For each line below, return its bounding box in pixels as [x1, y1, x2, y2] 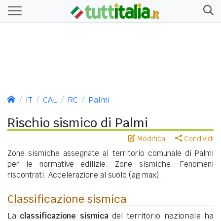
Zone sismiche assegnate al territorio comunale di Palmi [7, 148, 214, 158]
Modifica [135, 134, 165, 143]
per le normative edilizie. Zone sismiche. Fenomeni [7, 159, 214, 169]
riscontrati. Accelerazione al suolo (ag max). [7, 170, 161, 180]
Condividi [182, 134, 214, 143]
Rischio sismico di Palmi [7, 114, 148, 131]
